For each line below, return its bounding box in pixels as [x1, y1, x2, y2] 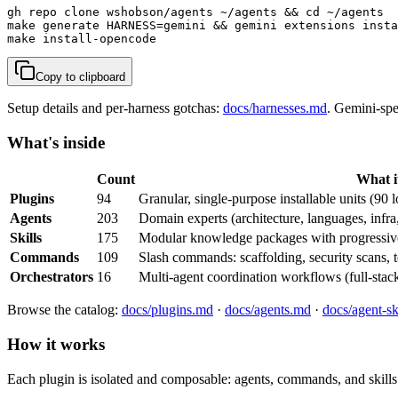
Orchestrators [10, 269, 93, 285]
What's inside [7, 132, 105, 152]
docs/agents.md [225, 302, 311, 318]
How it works [7, 335, 105, 354]
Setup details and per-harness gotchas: [7, 99, 223, 115]
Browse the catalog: [7, 302, 122, 318]
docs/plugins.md [122, 302, 213, 318]
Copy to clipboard [36, 69, 125, 84]
